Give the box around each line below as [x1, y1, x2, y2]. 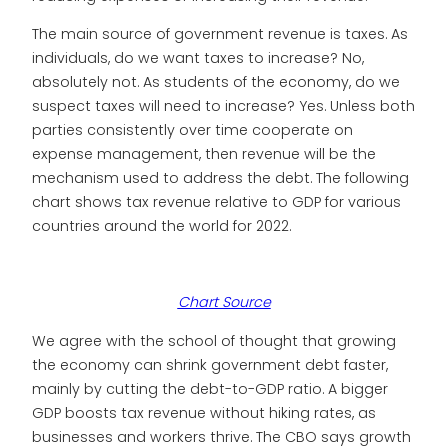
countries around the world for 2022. [32, 215, 291, 236]
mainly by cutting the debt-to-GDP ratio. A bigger [32, 378, 388, 399]
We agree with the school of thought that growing [32, 330, 396, 351]
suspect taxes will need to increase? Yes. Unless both [32, 95, 415, 116]
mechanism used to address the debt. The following [32, 167, 409, 188]
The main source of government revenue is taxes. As [32, 23, 408, 44]
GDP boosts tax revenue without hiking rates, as [32, 402, 376, 423]
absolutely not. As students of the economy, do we [32, 71, 400, 92]
